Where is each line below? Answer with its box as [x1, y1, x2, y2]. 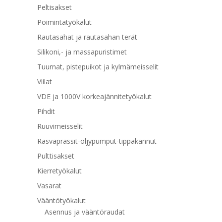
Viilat [37, 77, 52, 87]
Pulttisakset [37, 151, 74, 161]
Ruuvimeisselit [37, 121, 83, 131]
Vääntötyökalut [37, 196, 86, 206]
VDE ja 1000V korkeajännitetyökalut [37, 92, 152, 102]
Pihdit [37, 107, 55, 116]
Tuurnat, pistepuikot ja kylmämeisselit [37, 62, 159, 72]
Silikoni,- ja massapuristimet [37, 47, 127, 57]
